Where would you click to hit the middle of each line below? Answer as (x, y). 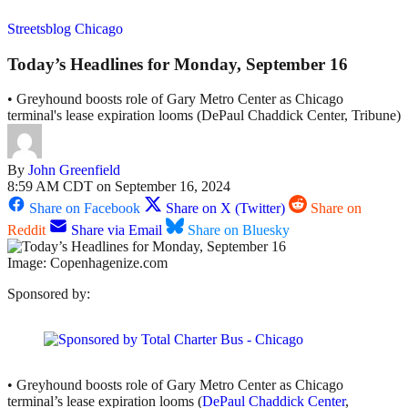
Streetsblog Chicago (65, 29)
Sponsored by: (49, 294)
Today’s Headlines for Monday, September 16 (178, 64)
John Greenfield (74, 170)
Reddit (26, 230)
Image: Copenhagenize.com (87, 263)
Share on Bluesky (239, 230)
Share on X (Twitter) (225, 209)
